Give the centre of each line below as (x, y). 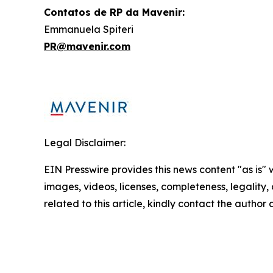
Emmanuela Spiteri (89, 29)
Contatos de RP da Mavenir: (114, 12)
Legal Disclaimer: (85, 143)
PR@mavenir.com (87, 46)
